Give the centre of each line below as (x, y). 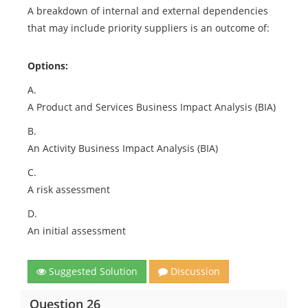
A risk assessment (69, 189)
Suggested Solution (92, 271)
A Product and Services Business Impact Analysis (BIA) (152, 107)
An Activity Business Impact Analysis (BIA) (123, 148)
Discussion (194, 271)
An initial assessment (77, 231)
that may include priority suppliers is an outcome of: (148, 28)
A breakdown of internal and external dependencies (148, 11)
